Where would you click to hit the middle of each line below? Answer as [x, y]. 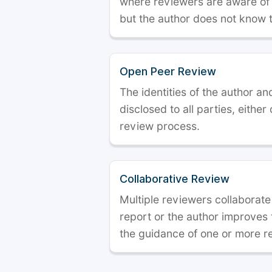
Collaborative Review [175, 179]
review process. [160, 126]
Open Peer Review [168, 71]
